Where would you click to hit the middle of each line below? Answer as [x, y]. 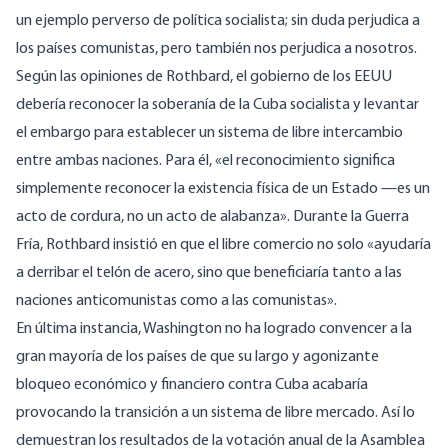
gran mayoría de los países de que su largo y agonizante [197, 357]
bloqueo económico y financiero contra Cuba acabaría [192, 385]
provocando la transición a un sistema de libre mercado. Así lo [215, 413]
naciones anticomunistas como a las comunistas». [176, 301]
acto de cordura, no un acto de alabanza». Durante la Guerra [212, 217]
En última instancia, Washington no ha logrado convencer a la [214, 329]
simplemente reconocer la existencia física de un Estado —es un [223, 189]
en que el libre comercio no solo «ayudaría [294, 245]
